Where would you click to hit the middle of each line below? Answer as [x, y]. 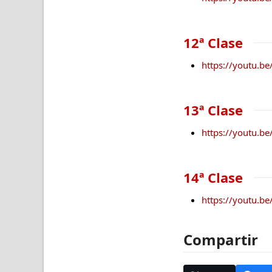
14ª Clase [213, 177]
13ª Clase [213, 110]
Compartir [221, 239]
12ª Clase [213, 42]
